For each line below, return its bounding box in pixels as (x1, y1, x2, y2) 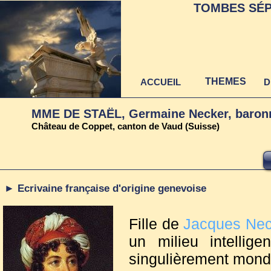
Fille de (129, 215, 184, 232)
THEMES (204, 76, 246, 87)
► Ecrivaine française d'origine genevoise (4, 183, 206, 194)
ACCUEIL (140, 77, 181, 87)
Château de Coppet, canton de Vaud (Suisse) (31, 121, 220, 131)
